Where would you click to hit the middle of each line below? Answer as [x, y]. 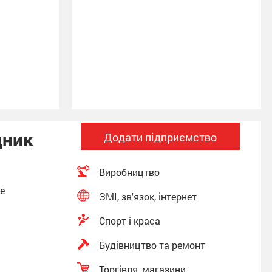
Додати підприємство [160, 137]
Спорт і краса [130, 221]
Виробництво [129, 172]
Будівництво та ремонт [152, 245]
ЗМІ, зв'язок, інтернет [148, 196]
